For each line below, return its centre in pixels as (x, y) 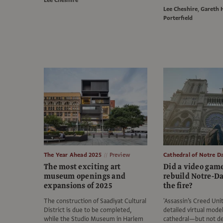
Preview (120, 155)
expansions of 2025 (78, 186)
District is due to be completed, (88, 210)
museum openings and (85, 176)
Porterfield (178, 18)
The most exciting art (82, 167)
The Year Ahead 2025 (73, 155)
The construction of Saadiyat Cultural (95, 201)
